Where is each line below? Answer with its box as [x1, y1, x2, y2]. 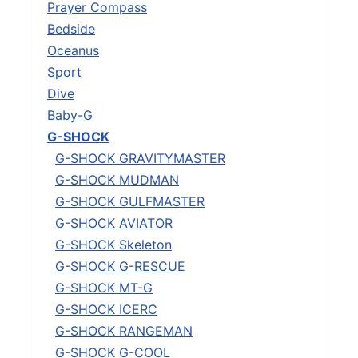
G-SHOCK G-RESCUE [55, 257, 185, 274]
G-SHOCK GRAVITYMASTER [55, 149, 225, 166]
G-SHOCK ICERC [55, 300, 157, 317]
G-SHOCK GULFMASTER [55, 193, 205, 209]
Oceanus [47, 42, 99, 58]
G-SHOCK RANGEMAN [55, 322, 193, 339]
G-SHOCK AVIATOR [55, 214, 173, 231]
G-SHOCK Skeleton [55, 236, 172, 253]
